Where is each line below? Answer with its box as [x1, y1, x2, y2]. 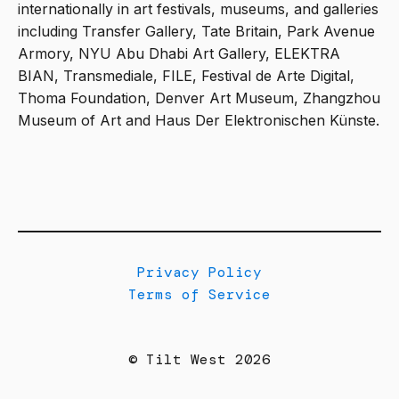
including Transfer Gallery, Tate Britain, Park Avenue [18, 22, 375, 41]
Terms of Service [128, 285, 271, 304]
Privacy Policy [137, 263, 262, 281]
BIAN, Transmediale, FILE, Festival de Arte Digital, [18, 67, 354, 85]
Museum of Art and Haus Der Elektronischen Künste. [18, 111, 379, 130]
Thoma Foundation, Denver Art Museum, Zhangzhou [18, 89, 380, 108]
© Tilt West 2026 [128, 350, 271, 369]
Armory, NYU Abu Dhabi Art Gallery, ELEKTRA [18, 45, 340, 63]
